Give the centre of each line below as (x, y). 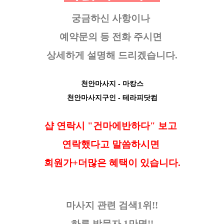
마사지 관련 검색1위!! (112, 205)
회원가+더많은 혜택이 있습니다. (112, 162)
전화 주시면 (138, 36)
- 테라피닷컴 (136, 97)
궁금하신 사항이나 (112, 18)
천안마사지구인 (91, 97)
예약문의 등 (86, 36)
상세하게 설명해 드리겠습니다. (112, 55)
